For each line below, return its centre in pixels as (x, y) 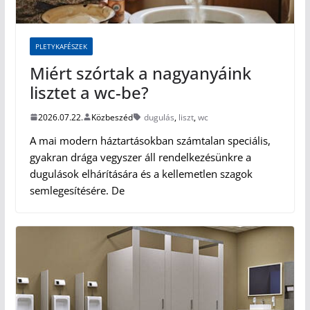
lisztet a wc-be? (89, 92)
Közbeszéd (112, 117)
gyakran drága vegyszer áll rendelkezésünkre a (140, 157)
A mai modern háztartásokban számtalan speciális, (150, 140)
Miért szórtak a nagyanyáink (140, 73)
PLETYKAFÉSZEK (61, 46)
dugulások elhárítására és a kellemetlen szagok (141, 173)
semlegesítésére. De (77, 190)
